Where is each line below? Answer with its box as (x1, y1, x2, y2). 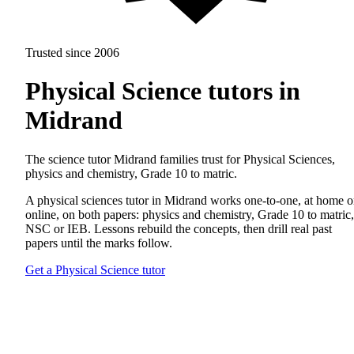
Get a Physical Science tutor (25, 262, 165, 277)
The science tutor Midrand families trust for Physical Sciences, (25, 152, 335, 166)
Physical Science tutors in (25, 77, 300, 106)
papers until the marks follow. (25, 235, 172, 250)
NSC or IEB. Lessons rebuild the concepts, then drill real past (25, 221, 332, 235)
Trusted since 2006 (25, 46, 119, 59)
